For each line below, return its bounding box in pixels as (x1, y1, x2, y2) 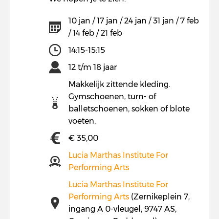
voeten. (68, 116, 96, 126)
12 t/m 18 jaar (68, 63, 117, 72)
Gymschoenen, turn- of (68, 92, 156, 101)
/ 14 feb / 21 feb (68, 28, 122, 38)
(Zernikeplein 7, (129, 192, 190, 201)
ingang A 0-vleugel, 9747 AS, (68, 204, 176, 214)
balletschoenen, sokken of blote (68, 104, 190, 113)
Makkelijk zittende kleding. (68, 80, 170, 89)
